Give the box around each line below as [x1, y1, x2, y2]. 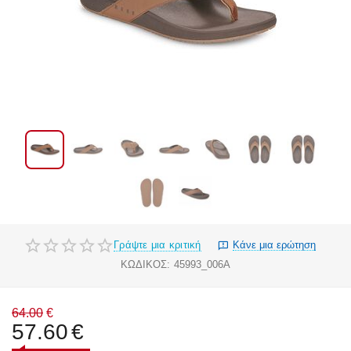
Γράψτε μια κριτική [114, 238, 201, 251]
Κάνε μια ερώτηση [232, 239, 316, 251]
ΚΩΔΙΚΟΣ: [120, 259, 170, 271]
